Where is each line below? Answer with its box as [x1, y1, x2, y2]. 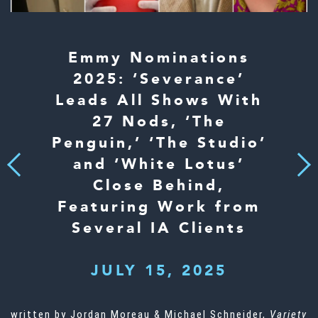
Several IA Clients [72, 218, 246, 239]
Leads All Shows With [55, 90, 263, 111]
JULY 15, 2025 [91, 261, 227, 282]
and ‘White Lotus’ [73, 154, 245, 175]
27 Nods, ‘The [92, 111, 226, 133]
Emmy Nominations [68, 48, 250, 69]
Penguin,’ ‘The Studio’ [51, 133, 267, 154]
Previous [10, 156, 18, 165]
